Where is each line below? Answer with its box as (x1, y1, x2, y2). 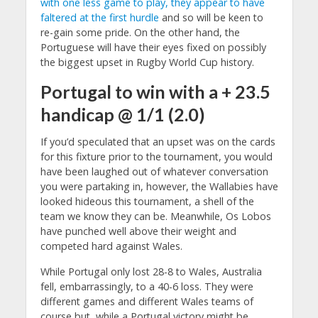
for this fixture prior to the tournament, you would (40, 150, 273, 164)
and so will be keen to (158, 11, 263, 25)
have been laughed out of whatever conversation (40, 165, 268, 179)
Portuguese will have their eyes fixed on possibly (40, 40, 266, 55)
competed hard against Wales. (40, 239, 182, 253)
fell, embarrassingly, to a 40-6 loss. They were (40, 279, 253, 293)
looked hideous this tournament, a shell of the (40, 194, 254, 209)
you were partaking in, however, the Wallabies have (40, 180, 278, 194)
